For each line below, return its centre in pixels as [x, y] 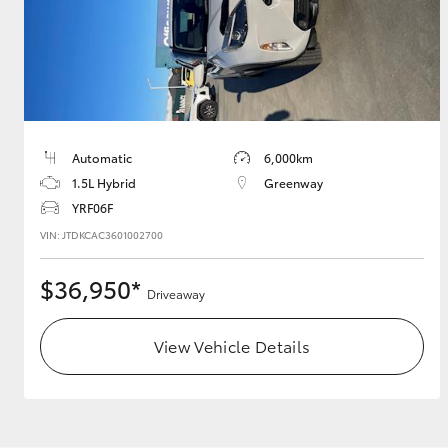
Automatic [102, 158]
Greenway [293, 183]
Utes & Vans [86, 88]
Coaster [191, 300]
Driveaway [176, 294]
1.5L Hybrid [104, 183]
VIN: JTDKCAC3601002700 [101, 235]
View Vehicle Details [232, 346]
